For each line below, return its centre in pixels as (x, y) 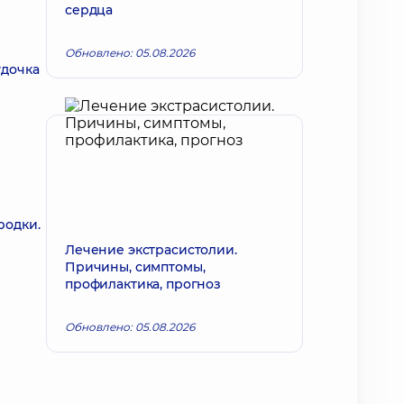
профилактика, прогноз (143, 284)
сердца (89, 10)
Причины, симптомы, (135, 267)
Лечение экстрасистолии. (151, 250)
